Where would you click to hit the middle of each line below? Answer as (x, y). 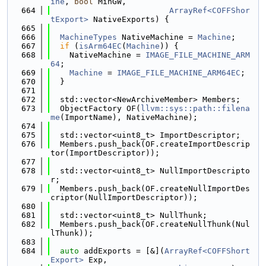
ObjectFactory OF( (96, 108)
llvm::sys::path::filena (195, 108)
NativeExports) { (129, 19)
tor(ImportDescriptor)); (105, 153)
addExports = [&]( (122, 251)
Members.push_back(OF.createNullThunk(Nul (150, 224)
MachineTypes (88, 37)
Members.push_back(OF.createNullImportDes (150, 189)
